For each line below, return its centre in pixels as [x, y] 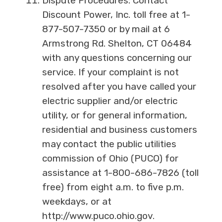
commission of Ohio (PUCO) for [110, 159]
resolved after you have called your [119, 87]
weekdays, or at [77, 202]
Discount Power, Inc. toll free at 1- [116, 15]
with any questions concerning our [117, 58]
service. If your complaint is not [110, 72]
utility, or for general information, [114, 115]
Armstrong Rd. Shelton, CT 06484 [117, 44]
